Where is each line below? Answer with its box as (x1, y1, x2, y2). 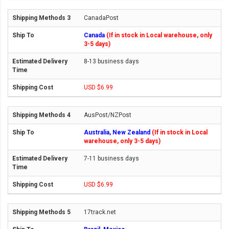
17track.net (84, 209, 116, 216)
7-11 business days (84, 155, 139, 163)
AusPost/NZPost (84, 111, 131, 119)
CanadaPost (84, 14, 119, 22)
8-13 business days (84, 58, 139, 65)
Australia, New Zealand (84, 129, 152, 136)
